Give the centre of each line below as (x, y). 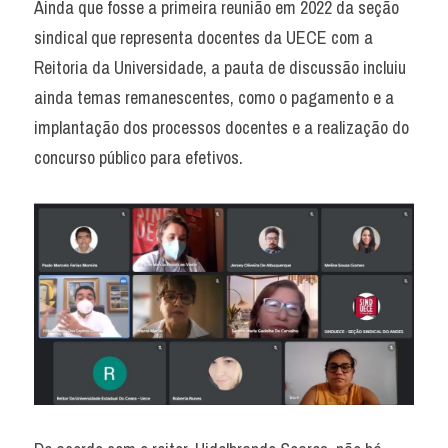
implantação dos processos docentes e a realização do (221, 127)
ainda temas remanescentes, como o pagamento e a (214, 97)
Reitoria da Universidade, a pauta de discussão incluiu (220, 67)
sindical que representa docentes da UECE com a (203, 37)
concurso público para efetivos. (138, 157)
